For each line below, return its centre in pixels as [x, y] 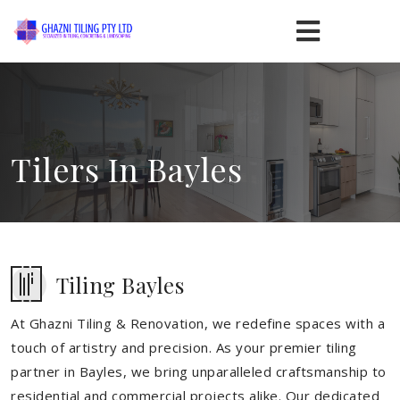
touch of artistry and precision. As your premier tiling [184, 347]
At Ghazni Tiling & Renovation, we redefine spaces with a [198, 323]
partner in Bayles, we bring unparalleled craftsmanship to [199, 371]
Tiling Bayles [120, 285]
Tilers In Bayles [126, 169]
